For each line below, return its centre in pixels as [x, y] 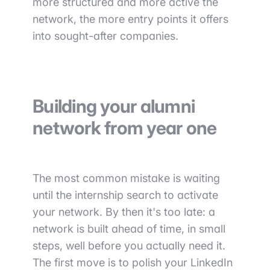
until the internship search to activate [125, 195]
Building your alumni [114, 106]
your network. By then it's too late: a [124, 212]
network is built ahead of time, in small [129, 229]
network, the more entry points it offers [130, 19]
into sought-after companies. [105, 36]
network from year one [125, 128]
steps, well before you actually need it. [129, 246]
